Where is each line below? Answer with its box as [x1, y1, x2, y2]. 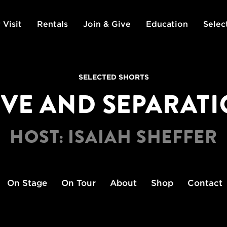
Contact [187, 178, 222, 188]
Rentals [36, 19, 68, 28]
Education [145, 19, 188, 28]
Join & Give [83, 19, 131, 28]
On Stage [7, 178, 47, 188]
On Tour [61, 178, 96, 188]
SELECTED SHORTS [78, 73, 149, 81]
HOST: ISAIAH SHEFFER [10, 124, 217, 150]
